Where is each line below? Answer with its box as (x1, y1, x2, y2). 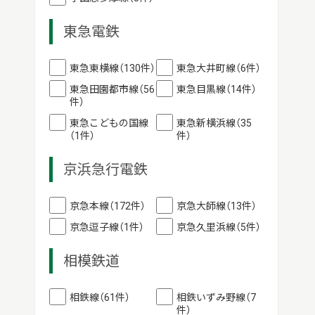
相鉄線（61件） (69, 291, 130, 303)
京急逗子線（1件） (69, 221, 144, 233)
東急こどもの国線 (69, 117, 148, 129)
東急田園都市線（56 (69, 83, 155, 95)
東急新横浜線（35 (176, 117, 252, 129)
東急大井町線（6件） (176, 62, 262, 74)
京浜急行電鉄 (63, 160, 148, 178)
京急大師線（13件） (176, 200, 257, 212)
